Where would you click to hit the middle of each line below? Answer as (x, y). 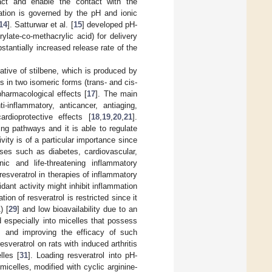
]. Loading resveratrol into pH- (83, 255)
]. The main (117, 93)
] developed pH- (110, 24)
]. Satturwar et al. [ (40, 24)
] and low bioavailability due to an (77, 209)
